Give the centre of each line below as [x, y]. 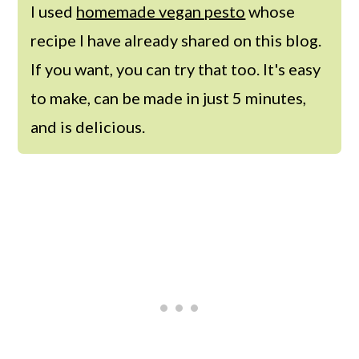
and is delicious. [88, 126]
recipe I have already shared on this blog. [176, 40]
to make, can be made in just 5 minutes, [169, 97]
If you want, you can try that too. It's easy [176, 69]
